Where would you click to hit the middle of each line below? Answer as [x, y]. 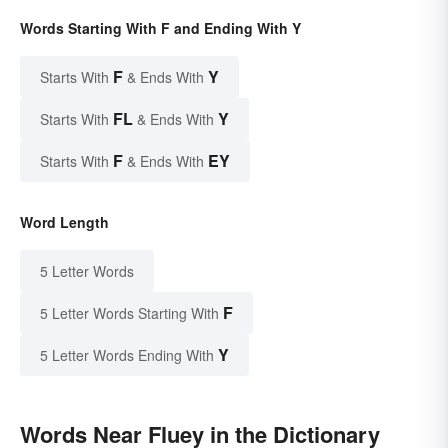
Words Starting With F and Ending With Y [160, 28]
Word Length [64, 222]
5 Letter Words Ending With [127, 355]
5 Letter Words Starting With [129, 313]
